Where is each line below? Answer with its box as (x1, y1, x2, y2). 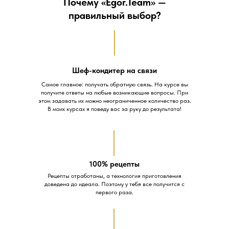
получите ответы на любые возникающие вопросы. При (41, 89, 188, 96)
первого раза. (96, 189, 133, 196)
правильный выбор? (68, 9, 161, 21)
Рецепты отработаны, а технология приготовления (48, 172, 181, 179)
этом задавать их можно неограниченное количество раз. (38, 97, 191, 104)
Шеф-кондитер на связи (72, 66, 157, 75)
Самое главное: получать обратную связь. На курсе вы (41, 81, 188, 88)
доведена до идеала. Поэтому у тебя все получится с (44, 180, 185, 188)
